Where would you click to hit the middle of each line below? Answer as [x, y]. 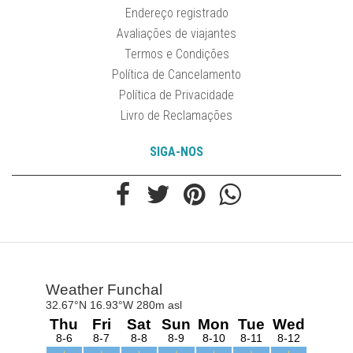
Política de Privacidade [176, 95]
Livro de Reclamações [176, 116]
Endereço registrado [176, 13]
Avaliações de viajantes [176, 34]
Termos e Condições [176, 54]
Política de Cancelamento [176, 75]
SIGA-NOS [176, 152]
